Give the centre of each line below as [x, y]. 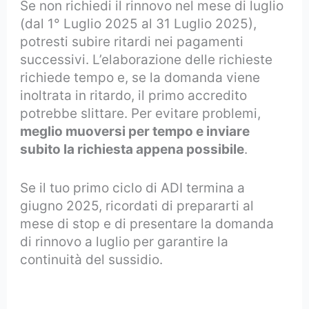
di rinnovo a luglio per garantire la [124, 242]
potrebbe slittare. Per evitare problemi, [141, 114]
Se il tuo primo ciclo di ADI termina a [133, 188]
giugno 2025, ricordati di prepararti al [137, 206]
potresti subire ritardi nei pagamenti [132, 42]
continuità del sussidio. [92, 260]
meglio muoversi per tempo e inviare [135, 132]
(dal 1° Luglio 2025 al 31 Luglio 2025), [139, 24]
